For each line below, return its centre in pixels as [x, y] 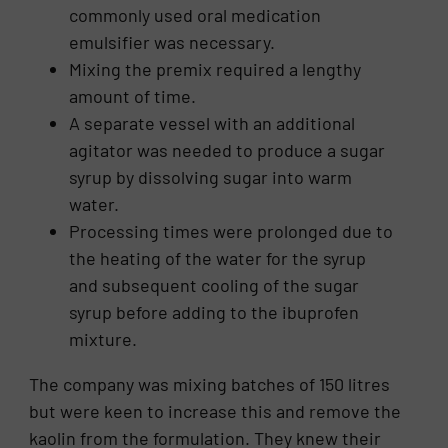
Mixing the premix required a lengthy [215, 68]
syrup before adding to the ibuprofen [214, 311]
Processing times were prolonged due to [231, 230]
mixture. [103, 338]
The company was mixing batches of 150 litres [210, 383]
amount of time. [133, 95]
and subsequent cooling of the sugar [214, 284]
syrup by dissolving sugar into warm [211, 176]
